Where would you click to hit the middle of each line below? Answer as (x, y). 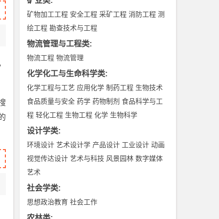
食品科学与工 (142, 101)
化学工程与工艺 (51, 88)
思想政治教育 (48, 202)
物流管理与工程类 (58, 44)
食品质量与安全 (51, 101)
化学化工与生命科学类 (66, 74)
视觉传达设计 (48, 158)
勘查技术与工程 (74, 28)
